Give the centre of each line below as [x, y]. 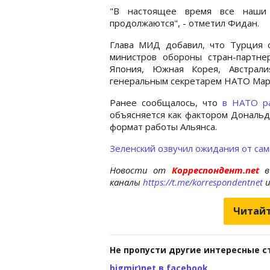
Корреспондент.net [215, 170]
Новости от [138, 170]
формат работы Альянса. [163, 126]
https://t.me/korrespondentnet [203, 182]
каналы [126, 182]
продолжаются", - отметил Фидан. [184, 23]
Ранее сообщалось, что [166, 102]
